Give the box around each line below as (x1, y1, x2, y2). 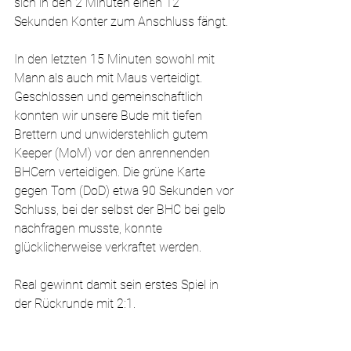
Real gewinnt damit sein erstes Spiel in (14, 277, 222, 292)
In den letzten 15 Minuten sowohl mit (14, 52, 218, 67)
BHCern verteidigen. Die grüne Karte (14, 165, 208, 179)
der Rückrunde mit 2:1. (14, 296, 136, 311)
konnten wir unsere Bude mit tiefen (14, 108, 205, 123)
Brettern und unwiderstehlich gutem (14, 127, 211, 142)
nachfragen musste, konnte (14, 221, 165, 236)
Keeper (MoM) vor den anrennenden (14, 146, 213, 161)
